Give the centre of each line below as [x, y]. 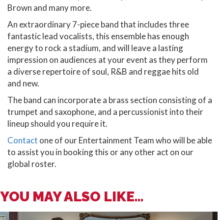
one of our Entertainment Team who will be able [125, 140]
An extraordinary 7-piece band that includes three [98, 25]
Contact [23, 140]
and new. [23, 83]
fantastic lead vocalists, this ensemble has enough [98, 36]
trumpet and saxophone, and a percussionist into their [105, 112]
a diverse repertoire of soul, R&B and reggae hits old [103, 72]
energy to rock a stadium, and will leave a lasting [95, 48]
